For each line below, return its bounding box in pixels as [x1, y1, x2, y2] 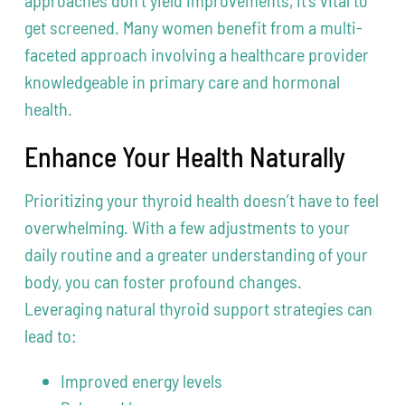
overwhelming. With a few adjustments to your [24, 216, 351, 239]
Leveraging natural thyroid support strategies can [24, 297, 373, 320]
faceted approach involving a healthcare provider [24, 43, 370, 66]
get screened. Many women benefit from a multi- [24, 16, 363, 39]
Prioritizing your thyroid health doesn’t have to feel [24, 189, 380, 212]
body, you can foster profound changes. [24, 270, 303, 293]
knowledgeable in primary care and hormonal [24, 71, 341, 93]
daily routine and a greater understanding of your [24, 243, 369, 266]
